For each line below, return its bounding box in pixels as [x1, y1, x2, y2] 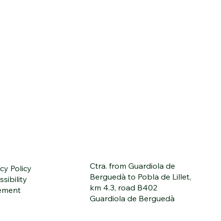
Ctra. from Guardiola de [90, 161, 175, 171]
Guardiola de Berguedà [90, 193, 175, 203]
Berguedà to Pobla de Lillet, [90, 172, 191, 182]
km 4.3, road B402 [90, 183, 157, 192]
